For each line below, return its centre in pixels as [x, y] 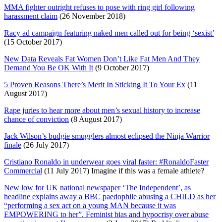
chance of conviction [36, 119]
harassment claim [31, 16]
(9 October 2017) [121, 67]
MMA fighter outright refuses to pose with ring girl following [99, 7]
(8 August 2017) [95, 119]
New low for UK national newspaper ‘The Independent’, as [97, 187]
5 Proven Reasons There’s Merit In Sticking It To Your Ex [95, 84]
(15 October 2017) [33, 42]
